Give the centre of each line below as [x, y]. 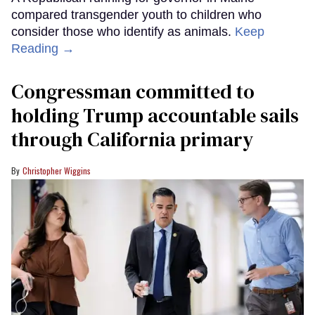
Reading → [43, 48]
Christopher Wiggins [57, 170]
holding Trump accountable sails [155, 115]
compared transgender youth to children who [136, 14]
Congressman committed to [133, 91]
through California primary [132, 139]
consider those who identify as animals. [123, 31]
